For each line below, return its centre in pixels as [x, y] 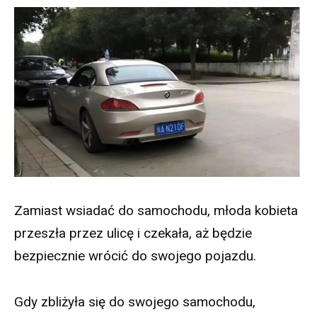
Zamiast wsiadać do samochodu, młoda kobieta [156, 211]
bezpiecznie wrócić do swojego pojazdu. [135, 256]
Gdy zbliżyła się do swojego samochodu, [135, 301]
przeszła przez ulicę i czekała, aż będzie [133, 234]
